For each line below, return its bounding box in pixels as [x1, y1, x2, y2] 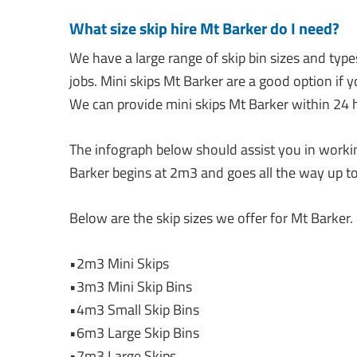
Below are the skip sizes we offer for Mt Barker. [69, 207, 353, 229]
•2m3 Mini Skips [69, 253, 169, 275]
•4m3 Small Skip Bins [69, 299, 199, 321]
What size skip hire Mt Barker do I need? [69, 16, 339, 41]
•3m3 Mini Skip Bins [69, 276, 192, 298]
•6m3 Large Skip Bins [69, 322, 199, 344]
